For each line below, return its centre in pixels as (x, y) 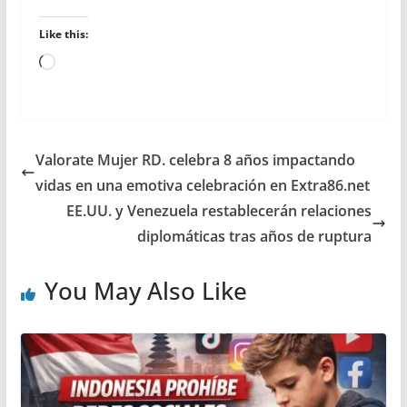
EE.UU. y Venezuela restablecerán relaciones (219, 210)
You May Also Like (145, 290)
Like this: (63, 34)
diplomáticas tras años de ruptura (255, 236)
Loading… (87, 63)
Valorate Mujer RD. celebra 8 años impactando (195, 159)
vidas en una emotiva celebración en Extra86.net (202, 185)
